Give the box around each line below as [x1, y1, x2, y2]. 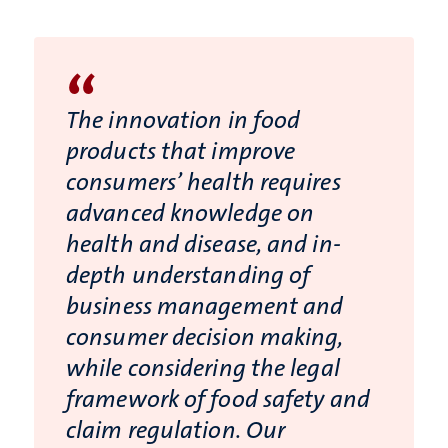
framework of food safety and [66, 383, 370, 416]
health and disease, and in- [66, 228, 341, 261]
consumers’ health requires [66, 166, 341, 199]
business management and [66, 290, 344, 323]
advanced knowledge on [66, 197, 315, 230]
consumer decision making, [66, 321, 344, 354]
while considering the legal [66, 352, 340, 385]
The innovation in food [66, 104, 301, 137]
